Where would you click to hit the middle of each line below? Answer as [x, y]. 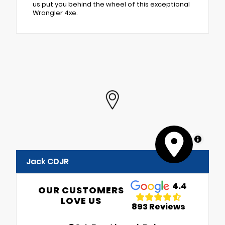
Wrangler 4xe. [55, 13]
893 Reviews [159, 206]
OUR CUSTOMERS [81, 190]
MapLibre [175, 139]
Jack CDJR [47, 162]
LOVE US [81, 201]
